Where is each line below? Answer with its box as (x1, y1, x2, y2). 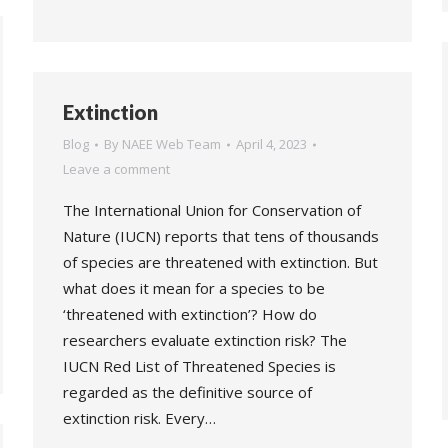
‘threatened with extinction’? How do (63, 304, 317, 324)
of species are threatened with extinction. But (63, 252, 378, 272)
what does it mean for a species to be (63, 278, 325, 298)
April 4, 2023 (236, 135, 307, 153)
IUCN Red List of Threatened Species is (63, 356, 336, 376)
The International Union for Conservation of (63, 200, 361, 220)
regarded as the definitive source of (63, 382, 312, 402)
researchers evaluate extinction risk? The (63, 330, 347, 350)
